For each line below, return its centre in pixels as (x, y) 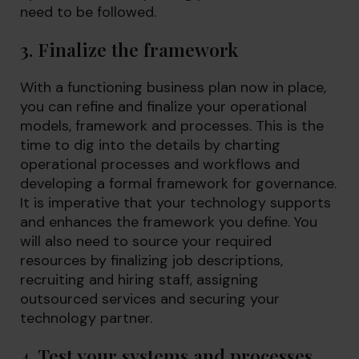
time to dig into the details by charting (150, 145)
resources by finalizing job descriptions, (151, 260)
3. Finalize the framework (129, 49)
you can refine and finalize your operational (163, 107)
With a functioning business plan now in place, (173, 87)
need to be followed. (88, 12)
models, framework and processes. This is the (172, 126)
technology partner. (86, 318)
